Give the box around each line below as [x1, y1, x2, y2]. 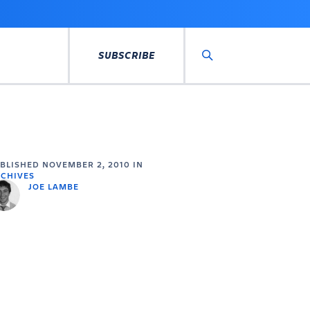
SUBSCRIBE [98, 48, 155, 62]
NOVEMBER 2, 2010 [42, 158, 130, 170]
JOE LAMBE [28, 181, 79, 192]
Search [208, 61, 244, 76]
